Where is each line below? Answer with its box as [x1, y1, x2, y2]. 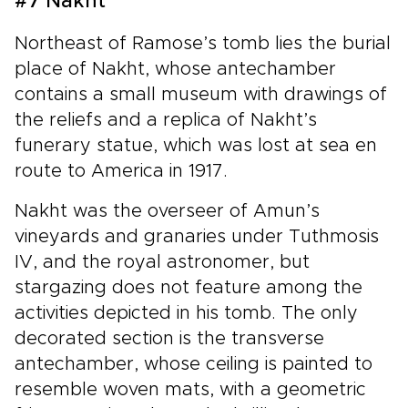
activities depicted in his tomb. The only [15, 303, 358, 322]
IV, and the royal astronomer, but [15, 252, 310, 271]
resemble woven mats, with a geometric [15, 380, 366, 399]
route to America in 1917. [15, 161, 228, 180]
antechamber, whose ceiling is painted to [15, 354, 372, 373]
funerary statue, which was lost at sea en [15, 136, 377, 155]
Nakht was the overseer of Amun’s [15, 201, 320, 220]
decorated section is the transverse [15, 329, 324, 348]
